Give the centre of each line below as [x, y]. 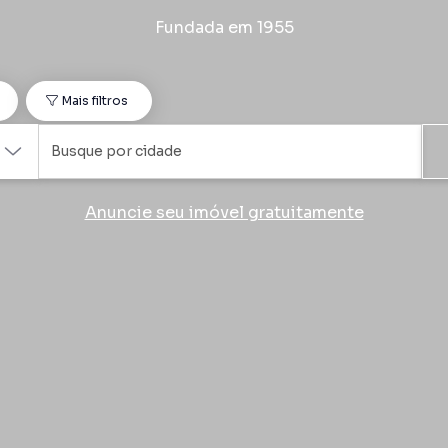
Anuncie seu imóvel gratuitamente [224, 213]
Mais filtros [95, 101]
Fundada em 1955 [224, 28]
